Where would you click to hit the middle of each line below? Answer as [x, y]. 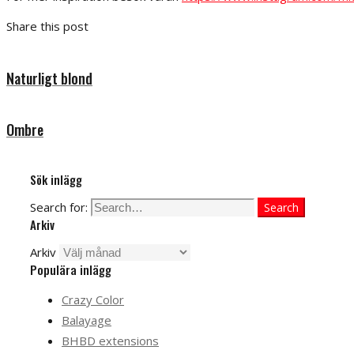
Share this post [47, 26]
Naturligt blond [49, 78]
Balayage [87, 320]
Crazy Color [93, 299]
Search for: [59, 207]
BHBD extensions [110, 340]
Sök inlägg [56, 179]
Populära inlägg [71, 269]
